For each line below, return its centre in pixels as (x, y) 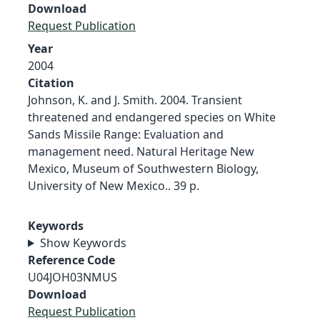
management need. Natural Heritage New (141, 151)
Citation (51, 82)
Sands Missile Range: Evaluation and (126, 134)
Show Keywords (83, 242)
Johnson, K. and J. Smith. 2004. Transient (135, 100)
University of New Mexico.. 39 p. (114, 185)
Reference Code (71, 260)
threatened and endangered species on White (152, 117)
